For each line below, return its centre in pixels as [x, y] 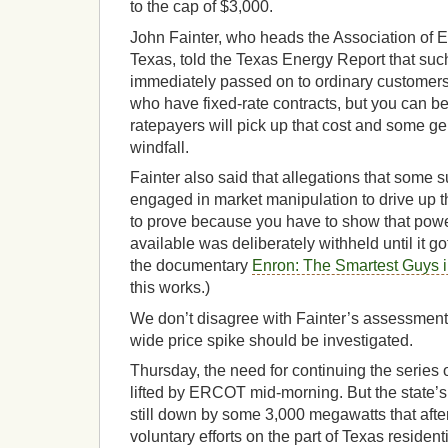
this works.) [170, 288]
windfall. [159, 147]
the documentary [191, 266]
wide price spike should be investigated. [271, 340]
